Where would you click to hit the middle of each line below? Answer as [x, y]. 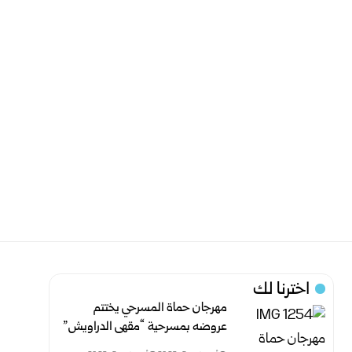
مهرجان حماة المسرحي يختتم [161, 309]
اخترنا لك [282, 291]
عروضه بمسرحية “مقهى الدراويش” [145, 328]
